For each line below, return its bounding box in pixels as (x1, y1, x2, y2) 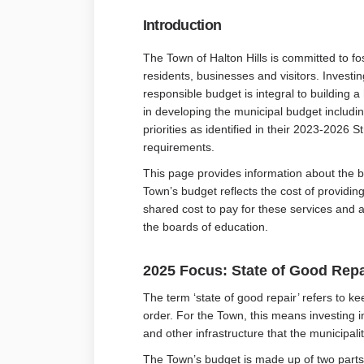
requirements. (142, 140, 218, 154)
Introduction (142, 16, 222, 33)
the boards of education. (142, 219, 268, 233)
